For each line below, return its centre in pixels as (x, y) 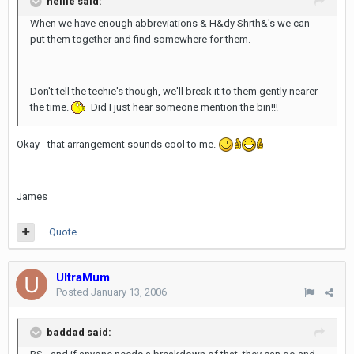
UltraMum (83, 277)
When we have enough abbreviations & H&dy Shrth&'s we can (170, 23)
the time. (51, 107)
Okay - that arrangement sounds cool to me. (117, 144)
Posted (73, 292)
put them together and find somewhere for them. (140, 39)
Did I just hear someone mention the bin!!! (183, 107)
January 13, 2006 (129, 292)
